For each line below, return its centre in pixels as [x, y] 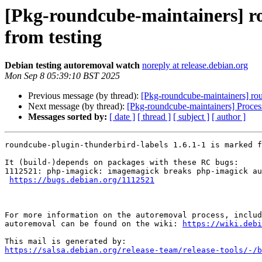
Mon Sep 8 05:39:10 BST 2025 [62, 76]
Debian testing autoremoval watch [72, 65]
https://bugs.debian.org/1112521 [82, 180]
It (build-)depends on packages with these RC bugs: [122, 163]
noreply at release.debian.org [195, 65]
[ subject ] [191, 117]
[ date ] [122, 117]
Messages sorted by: [68, 117]
